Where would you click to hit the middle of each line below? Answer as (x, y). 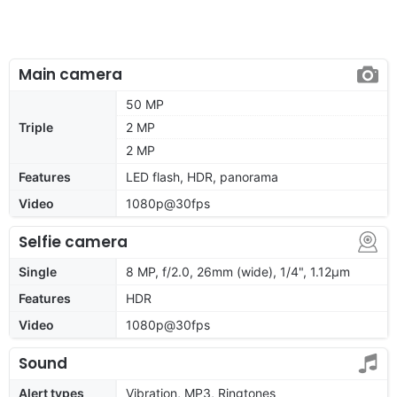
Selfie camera (73, 241)
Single (38, 271)
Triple (36, 127)
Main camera (70, 74)
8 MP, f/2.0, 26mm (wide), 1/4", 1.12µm (238, 271)
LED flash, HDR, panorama (202, 176)
